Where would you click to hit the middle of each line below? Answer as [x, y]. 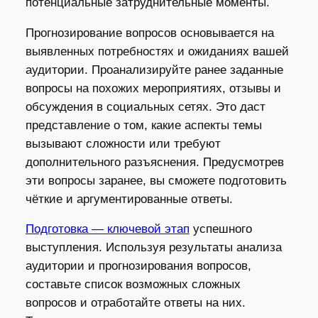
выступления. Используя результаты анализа [153, 248]
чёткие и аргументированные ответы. [129, 199]
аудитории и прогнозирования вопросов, [138, 266]
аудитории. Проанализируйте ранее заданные [154, 70]
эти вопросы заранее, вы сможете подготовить [156, 180]
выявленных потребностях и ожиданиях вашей [157, 51]
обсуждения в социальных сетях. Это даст [145, 106]
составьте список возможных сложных [133, 285]
